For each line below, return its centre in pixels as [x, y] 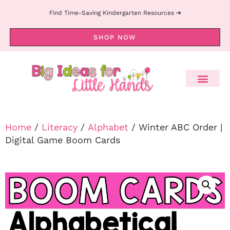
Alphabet [108, 127]
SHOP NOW [115, 37]
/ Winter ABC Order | [175, 127]
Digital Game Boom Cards [63, 140]
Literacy [60, 127]
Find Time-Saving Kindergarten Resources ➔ [115, 13]
